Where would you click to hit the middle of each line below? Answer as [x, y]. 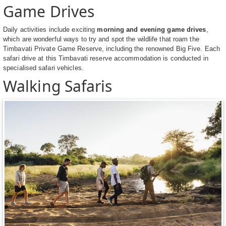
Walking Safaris [58, 86]
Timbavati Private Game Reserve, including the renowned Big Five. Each [111, 49]
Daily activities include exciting [50, 30]
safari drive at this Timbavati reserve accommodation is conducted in [106, 59]
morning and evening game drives [152, 30]
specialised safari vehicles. [43, 68]
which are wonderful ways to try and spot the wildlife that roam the [101, 39]
